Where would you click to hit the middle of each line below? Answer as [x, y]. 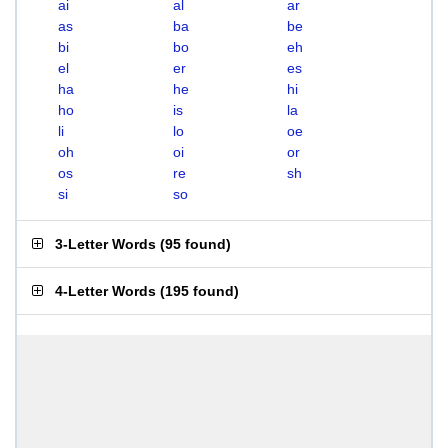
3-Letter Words [105, 244]
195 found [199, 291]
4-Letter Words [105, 291]
